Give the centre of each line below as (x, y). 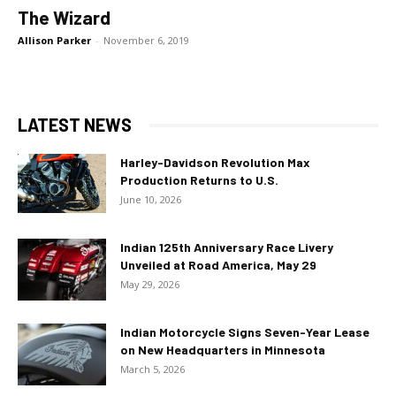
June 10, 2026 (151, 200)
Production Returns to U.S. (199, 180)
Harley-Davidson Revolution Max (215, 163)
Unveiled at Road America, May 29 (218, 265)
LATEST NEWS (75, 125)
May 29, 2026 (150, 285)
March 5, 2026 (152, 369)
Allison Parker (54, 41)
